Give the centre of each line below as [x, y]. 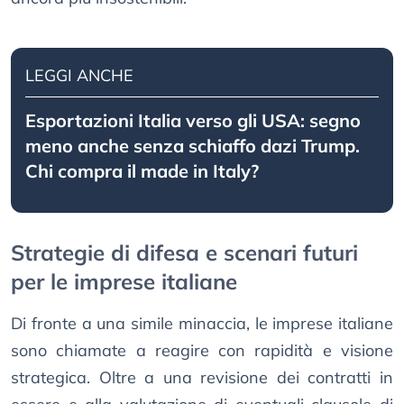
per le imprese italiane [124, 282]
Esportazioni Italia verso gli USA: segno [193, 121]
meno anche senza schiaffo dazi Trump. [193, 146]
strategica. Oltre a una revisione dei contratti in [202, 378]
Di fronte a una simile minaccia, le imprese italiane [202, 324]
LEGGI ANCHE [79, 76]
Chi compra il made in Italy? [142, 171]
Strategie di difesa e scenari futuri [184, 253]
